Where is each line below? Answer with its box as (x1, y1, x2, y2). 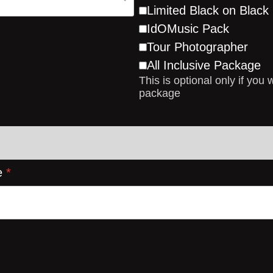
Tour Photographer (147, 40, 248, 54)
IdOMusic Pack (147, 22, 229, 35)
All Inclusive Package (147, 58, 261, 72)
